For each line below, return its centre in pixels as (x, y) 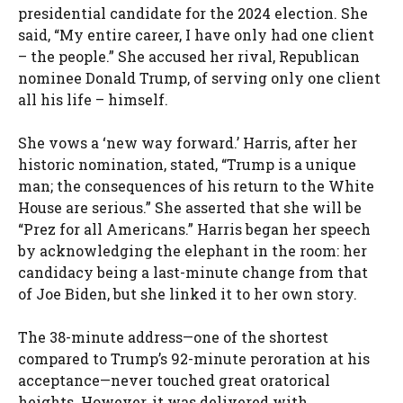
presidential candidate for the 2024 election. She (193, 13)
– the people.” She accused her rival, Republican (189, 56)
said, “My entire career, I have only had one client (196, 34)
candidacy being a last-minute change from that (193, 272)
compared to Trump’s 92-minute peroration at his (194, 358)
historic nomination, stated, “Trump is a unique (187, 164)
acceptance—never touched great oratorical (174, 380)
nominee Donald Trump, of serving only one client (199, 77)
